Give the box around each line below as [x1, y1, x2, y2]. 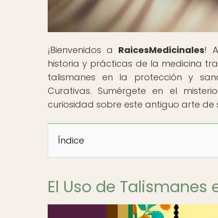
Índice [58, 134, 84, 146]
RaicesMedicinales [118, 43, 205, 56]
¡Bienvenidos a [48, 43, 119, 56]
